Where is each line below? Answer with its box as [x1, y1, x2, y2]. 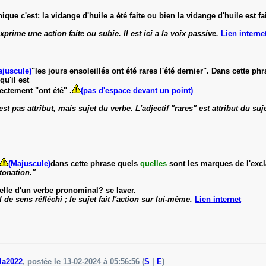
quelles [140, 159, 169, 168]
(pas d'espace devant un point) [81, 85, 193, 95]
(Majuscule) [8, 159, 50, 168]
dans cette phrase [50, 159, 118, 168]
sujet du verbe [78, 103, 131, 113]
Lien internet [195, 194, 241, 204]
